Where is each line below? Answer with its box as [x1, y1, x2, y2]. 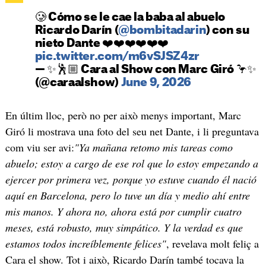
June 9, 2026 [121, 77, 191, 88]
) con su [206, 24, 249, 36]
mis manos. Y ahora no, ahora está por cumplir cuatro [5, 204, 242, 218]
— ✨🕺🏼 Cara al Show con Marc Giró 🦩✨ [34, 64, 256, 75]
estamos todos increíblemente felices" [5, 236, 166, 251]
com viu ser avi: [5, 140, 74, 154]
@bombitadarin [118, 24, 207, 36]
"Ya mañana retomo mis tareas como [74, 140, 233, 154]
